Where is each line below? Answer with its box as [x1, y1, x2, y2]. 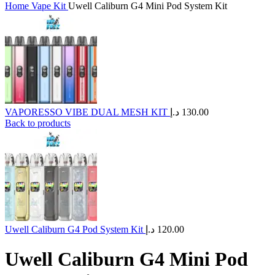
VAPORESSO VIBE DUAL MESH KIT [5, 107, 170, 117]
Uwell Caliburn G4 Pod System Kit [5, 224, 145, 234]
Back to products [5, 118, 71, 128]
